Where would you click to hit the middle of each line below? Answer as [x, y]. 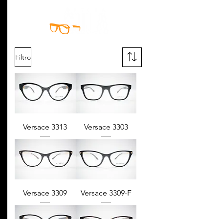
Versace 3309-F [106, 193]
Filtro [23, 57]
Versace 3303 [106, 127]
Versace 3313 [45, 127]
